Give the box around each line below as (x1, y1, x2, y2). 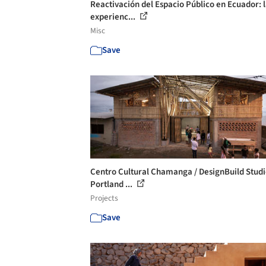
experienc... (90, 11, 137, 23)
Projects (90, 192, 118, 204)
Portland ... (90, 178, 134, 191)
